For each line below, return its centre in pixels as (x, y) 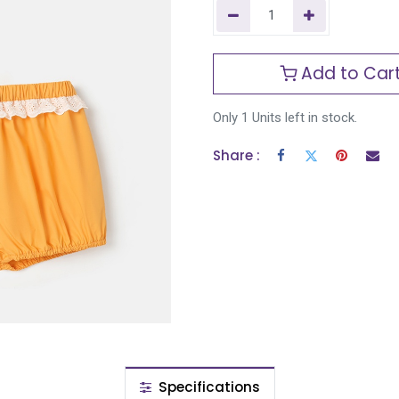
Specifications (207, 387)
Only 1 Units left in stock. (285, 118)
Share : (236, 156)
